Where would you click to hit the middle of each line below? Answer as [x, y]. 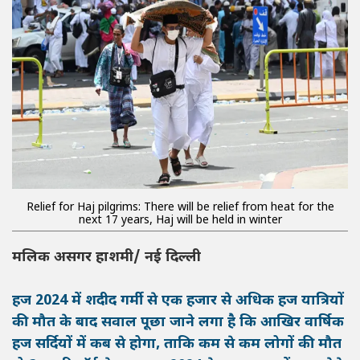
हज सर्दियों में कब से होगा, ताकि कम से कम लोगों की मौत [177, 345]
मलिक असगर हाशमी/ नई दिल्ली [106, 258]
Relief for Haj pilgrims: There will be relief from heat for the [180, 208]
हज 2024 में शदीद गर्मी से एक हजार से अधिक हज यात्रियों [178, 301]
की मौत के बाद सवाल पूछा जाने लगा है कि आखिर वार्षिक [178, 323]
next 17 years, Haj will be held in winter [180, 221]
